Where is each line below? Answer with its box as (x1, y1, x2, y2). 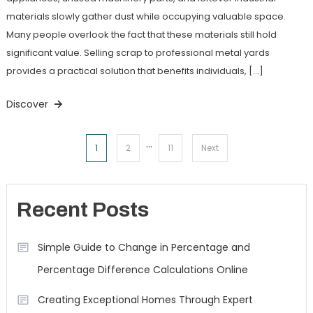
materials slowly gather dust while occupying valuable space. (6, 9, 286, 23)
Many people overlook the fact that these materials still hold (6, 27, 277, 41)
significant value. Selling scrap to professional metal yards (6, 45, 270, 59)
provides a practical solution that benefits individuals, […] (6, 64, 263, 78)
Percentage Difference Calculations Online (37, 263, 248, 277)
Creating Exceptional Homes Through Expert (37, 293, 253, 307)
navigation (5, 169, 112, 192)
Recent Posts (16, 198, 149, 221)
